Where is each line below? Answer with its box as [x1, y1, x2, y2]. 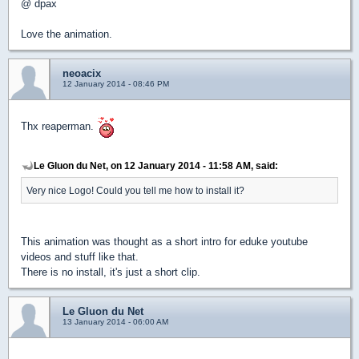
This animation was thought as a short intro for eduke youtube [21, 235, 308, 248]
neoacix [63, 67, 101, 79]
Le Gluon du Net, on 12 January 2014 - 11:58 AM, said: [34, 159, 278, 171]
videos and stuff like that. [21, 250, 139, 263]
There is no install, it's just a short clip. [21, 265, 200, 278]
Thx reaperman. [21, 119, 97, 132]
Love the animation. [21, 27, 112, 40]
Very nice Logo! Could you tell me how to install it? [26, 184, 244, 196]
